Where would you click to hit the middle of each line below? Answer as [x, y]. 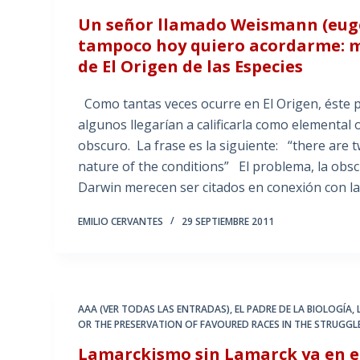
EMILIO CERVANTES [121, 222]
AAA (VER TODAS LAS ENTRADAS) [154, 309]
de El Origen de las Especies [191, 67]
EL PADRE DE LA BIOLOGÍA [294, 309]
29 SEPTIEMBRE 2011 [228, 222]
